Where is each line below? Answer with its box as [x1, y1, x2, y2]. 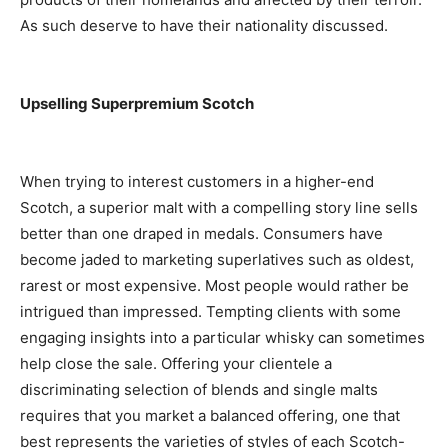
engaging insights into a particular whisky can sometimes [20, 328, 425, 348]
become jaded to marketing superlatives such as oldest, [20, 250, 414, 270]
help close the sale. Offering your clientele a [20, 354, 332, 374]
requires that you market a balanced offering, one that [20, 406, 400, 426]
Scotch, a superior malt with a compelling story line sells [20, 198, 418, 218]
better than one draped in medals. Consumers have [20, 224, 383, 244]
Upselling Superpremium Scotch [20, 94, 254, 114]
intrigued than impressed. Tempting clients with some [20, 302, 401, 322]
